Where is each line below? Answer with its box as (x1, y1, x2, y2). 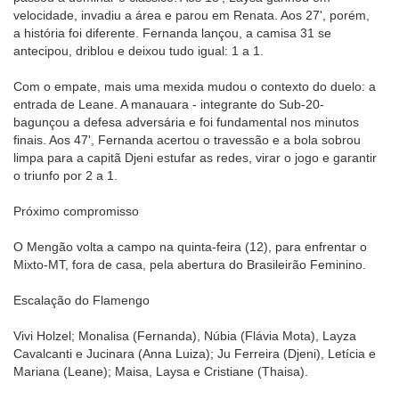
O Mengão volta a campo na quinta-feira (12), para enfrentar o (13, 239, 367, 254)
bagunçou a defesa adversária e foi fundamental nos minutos (13, 114, 359, 129)
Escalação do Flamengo (13, 292, 150, 307)
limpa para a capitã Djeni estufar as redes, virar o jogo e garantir (13, 150, 377, 165)
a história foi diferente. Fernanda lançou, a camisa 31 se (13, 25, 331, 40)
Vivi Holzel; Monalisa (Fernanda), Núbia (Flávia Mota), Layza (13, 328, 356, 343)
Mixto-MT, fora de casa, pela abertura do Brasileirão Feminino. (13, 256, 366, 272)
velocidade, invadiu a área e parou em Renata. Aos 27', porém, (13, 7, 370, 22)
